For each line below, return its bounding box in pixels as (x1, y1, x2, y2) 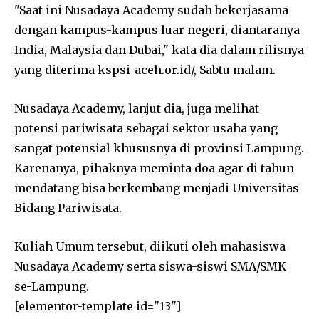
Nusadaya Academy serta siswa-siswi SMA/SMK (14, 258, 286, 273)
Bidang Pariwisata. (14, 200, 122, 215)
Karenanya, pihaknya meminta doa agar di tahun (14, 160, 294, 175)
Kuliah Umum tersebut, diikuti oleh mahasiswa (14, 239, 286, 253)
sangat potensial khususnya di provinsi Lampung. (14, 140, 304, 155)
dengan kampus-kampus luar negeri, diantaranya (14, 22, 300, 37)
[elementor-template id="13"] (14, 298, 181, 313)
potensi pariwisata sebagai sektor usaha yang (14, 120, 278, 135)
